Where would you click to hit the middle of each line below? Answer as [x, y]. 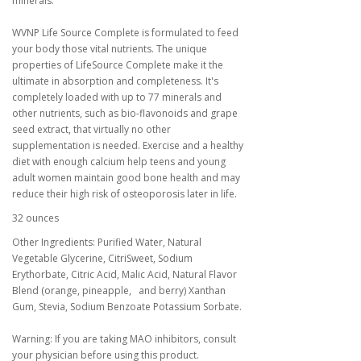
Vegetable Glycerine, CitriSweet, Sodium [102, 258]
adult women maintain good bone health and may [126, 178]
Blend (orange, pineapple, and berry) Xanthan [119, 290]
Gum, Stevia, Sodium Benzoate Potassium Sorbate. [127, 307]
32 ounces [35, 218]
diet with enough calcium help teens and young [119, 162]
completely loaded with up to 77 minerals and [117, 97]
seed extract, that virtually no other [91, 129]
